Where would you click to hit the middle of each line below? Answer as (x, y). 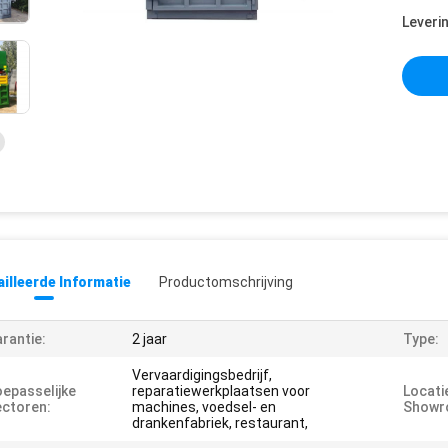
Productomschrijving (226, 282)
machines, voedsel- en (204, 407)
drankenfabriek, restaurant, (220, 423)
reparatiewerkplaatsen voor (221, 391)
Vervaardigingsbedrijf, (202, 375)
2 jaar (149, 339)
